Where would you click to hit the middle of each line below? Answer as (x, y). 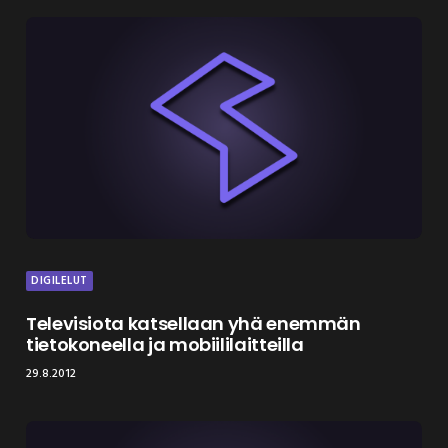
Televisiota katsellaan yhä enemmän (193, 323)
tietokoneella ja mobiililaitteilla (165, 344)
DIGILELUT (59, 280)
